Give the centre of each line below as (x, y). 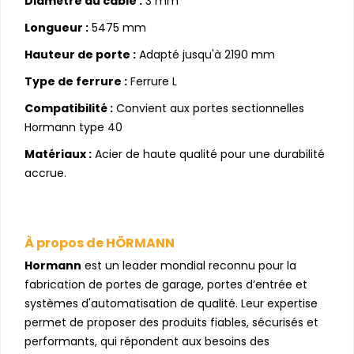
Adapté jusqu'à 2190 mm (205, 55)
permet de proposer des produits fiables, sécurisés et (171, 323)
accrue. (45, 173)
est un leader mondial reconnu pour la (189, 266)
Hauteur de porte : (80, 55)
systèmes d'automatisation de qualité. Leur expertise (171, 304)
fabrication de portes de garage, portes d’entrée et (166, 285)
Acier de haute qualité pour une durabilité (208, 154)
